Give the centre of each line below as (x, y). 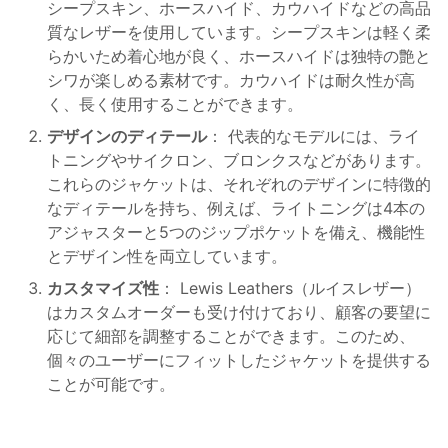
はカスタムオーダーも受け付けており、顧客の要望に (239, 312)
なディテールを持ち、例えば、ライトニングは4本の (236, 208)
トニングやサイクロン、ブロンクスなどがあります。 (239, 160)
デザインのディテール (127, 136)
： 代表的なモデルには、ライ (313, 136)
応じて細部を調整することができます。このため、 (231, 336)
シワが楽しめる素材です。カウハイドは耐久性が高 (231, 80)
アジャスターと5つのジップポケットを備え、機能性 (236, 232)
